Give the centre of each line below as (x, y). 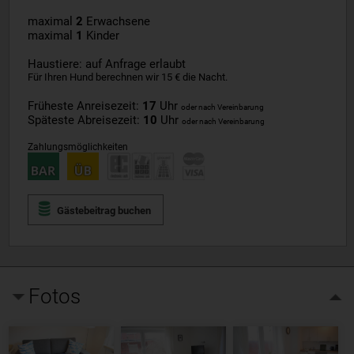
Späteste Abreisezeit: (85, 121)
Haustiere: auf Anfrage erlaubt (106, 64)
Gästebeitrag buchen (104, 211)
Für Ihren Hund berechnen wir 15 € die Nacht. (127, 77)
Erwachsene (116, 22)
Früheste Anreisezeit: (85, 106)
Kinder (101, 36)
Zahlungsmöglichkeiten (77, 147)
